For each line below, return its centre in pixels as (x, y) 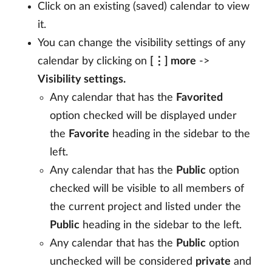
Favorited (199, 97)
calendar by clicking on (94, 61)
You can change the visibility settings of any (141, 43)
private (213, 261)
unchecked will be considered (123, 261)
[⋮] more (173, 61)
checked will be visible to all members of (147, 189)
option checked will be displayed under (143, 116)
